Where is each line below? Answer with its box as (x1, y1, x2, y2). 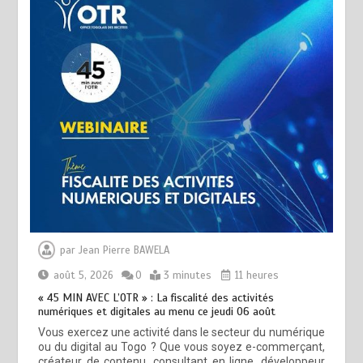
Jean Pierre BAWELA (79, 243, 170, 257)
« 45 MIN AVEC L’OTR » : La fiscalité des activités (38, 290, 275, 305)
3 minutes (164, 268, 212, 282)
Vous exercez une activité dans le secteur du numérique (38, 325, 325, 339)
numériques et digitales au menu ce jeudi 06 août (38, 304, 276, 318)
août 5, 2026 (53, 268, 114, 282)
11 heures (232, 268, 280, 282)
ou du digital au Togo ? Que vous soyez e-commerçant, (38, 340, 325, 353)
